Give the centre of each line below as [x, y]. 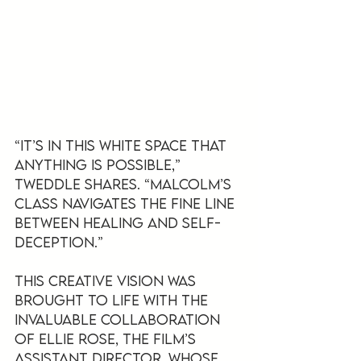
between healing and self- [118, 222]
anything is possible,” [100, 164]
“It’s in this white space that [122, 145]
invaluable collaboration [119, 319]
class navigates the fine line [127, 203]
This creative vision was [107, 280]
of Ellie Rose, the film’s [107, 338]
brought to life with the [113, 300]
